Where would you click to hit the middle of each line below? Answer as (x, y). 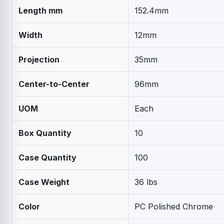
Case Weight (44, 182)
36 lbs (146, 182)
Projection (39, 59)
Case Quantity (47, 157)
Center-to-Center (54, 84)
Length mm (40, 10)
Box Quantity (45, 133)
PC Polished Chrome (174, 206)
